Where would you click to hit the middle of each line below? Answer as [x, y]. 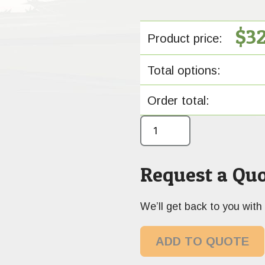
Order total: [178, 101]
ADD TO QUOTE [202, 241]
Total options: [184, 71]
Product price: [185, 39]
